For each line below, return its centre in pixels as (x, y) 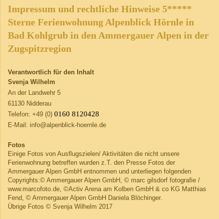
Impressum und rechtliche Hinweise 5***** (100, 9)
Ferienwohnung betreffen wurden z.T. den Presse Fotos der (91, 162)
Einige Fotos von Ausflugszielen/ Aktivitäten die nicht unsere (94, 153)
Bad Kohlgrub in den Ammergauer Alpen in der (108, 35)
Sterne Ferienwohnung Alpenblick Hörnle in (101, 22)
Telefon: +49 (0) (30, 114)
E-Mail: (19, 125)
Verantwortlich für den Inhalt (51, 72)
